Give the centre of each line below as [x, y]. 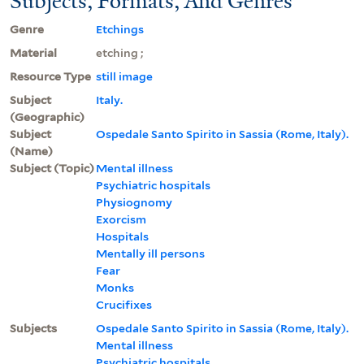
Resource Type [50, 76]
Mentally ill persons [150, 253]
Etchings [120, 29]
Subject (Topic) [52, 168]
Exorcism [121, 219]
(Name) [31, 151]
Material [33, 52]
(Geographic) [47, 117]
